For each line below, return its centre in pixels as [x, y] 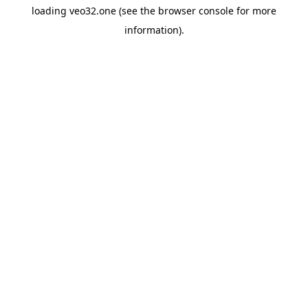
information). [154, 30]
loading [51, 11]
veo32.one [93, 11]
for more [255, 11]
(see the [136, 11]
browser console [196, 11]
